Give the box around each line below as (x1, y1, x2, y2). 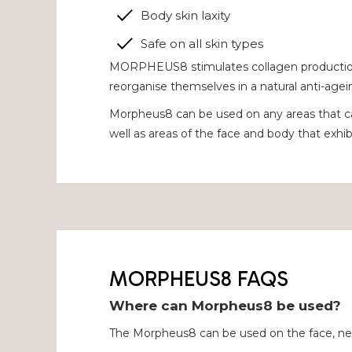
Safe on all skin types (141, 35, 264, 51)
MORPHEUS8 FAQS (109, 266, 289, 291)
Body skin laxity (141, 7, 231, 23)
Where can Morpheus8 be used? (109, 298, 342, 313)
